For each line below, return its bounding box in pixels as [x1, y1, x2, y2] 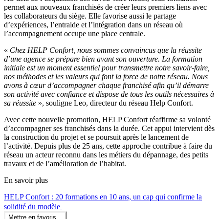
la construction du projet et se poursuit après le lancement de [4, 132, 189, 141]
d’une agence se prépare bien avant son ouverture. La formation [4, 54, 202, 63]
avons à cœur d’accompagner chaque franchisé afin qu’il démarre [4, 81, 209, 89]
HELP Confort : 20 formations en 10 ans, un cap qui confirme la [4, 192, 202, 201]
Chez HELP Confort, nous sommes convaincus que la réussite [10, 45, 202, 54]
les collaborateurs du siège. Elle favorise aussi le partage [4, 11, 176, 20]
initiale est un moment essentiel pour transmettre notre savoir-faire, [4, 63, 210, 72]
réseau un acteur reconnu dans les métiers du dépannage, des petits [4, 150, 208, 159]
